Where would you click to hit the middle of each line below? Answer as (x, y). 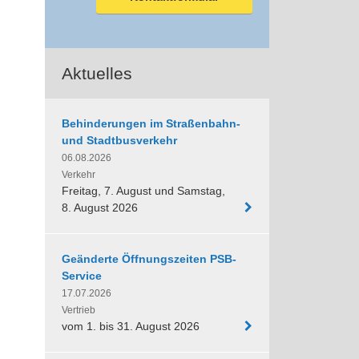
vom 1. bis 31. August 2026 (131, 326)
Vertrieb (79, 309)
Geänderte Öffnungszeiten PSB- (149, 258)
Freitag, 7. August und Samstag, (143, 190)
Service (82, 275)
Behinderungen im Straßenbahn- (151, 123)
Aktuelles (97, 73)
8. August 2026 (100, 207)
